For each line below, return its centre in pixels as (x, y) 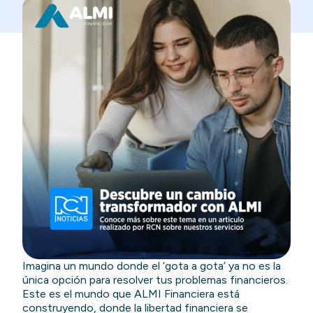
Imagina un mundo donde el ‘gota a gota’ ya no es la (152, 265)
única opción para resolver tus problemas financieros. (155, 279)
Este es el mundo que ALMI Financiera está (131, 293)
